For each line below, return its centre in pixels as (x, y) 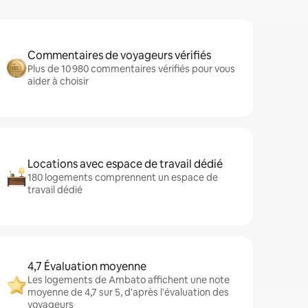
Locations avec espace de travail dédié (125, 164)
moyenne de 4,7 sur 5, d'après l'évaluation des (128, 292)
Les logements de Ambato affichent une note (129, 280)
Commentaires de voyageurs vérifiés (119, 55)
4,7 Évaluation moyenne (87, 266)
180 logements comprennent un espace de (123, 177)
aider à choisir (58, 81)
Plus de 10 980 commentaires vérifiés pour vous (131, 69)
